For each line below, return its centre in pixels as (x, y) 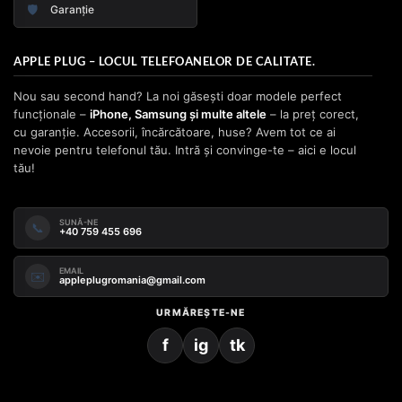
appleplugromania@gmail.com (132, 280)
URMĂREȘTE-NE (201, 313)
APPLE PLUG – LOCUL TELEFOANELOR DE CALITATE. (164, 62)
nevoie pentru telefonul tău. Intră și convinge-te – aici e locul (185, 150)
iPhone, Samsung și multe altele (178, 114)
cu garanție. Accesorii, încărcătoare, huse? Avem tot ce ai (175, 132)
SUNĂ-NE (79, 223)
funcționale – (52, 114)
